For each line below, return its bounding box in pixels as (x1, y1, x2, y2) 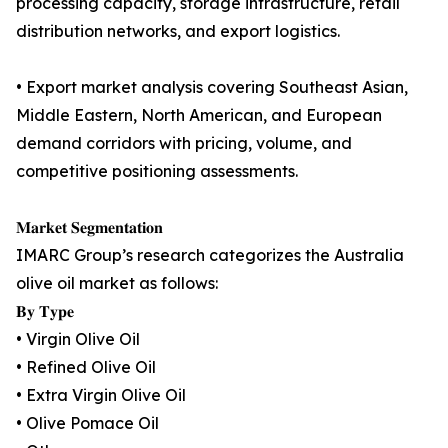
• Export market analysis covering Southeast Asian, (16, 77, 408, 98)
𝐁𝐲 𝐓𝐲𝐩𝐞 (16, 301, 74, 322)
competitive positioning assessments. (16, 161, 298, 182)
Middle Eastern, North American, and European (16, 105, 382, 126)
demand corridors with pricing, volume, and (16, 133, 352, 154)
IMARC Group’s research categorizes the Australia (16, 245, 404, 266)
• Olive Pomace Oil (16, 413, 159, 434)
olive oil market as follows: (16, 273, 218, 294)
